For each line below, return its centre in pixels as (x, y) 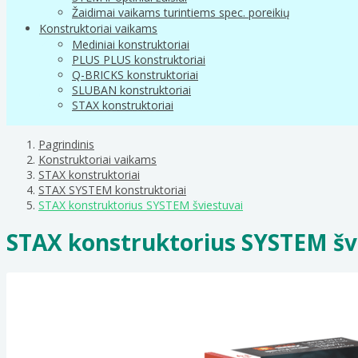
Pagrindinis (66, 144)
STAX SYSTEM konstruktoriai (112, 189)
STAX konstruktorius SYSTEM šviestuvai (141, 205)
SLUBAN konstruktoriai (131, 89)
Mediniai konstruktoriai (131, 44)
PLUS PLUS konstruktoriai (139, 59)
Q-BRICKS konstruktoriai (135, 74)
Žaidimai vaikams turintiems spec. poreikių (181, 12)
